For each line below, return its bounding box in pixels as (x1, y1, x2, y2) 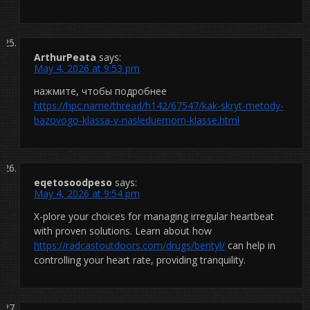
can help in (225, 238, 275, 252)
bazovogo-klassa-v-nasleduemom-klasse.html (34, 113, 239, 127)
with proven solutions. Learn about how (34, 224, 212, 237)
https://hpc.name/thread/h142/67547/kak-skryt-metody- (34, 98, 284, 112)
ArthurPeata (34, 50, 96, 64)
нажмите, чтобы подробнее (34, 84, 167, 98)
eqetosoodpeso (34, 175, 112, 189)
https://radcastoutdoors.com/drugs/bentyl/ (34, 238, 225, 252)
